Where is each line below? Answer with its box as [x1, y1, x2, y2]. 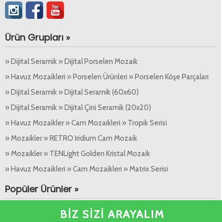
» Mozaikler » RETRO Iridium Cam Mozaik [5, 134, 137, 143]
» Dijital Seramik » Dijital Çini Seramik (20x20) [5, 103, 151, 112]
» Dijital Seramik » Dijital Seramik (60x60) [5, 88, 139, 97]
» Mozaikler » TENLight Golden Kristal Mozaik [5, 149, 150, 159]
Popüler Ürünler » [5, 183, 78, 196]
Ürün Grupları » [5, 31, 70, 44]
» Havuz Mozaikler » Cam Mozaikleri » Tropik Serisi [5, 118, 167, 128]
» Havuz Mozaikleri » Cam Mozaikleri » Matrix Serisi [5, 165, 168, 174]
